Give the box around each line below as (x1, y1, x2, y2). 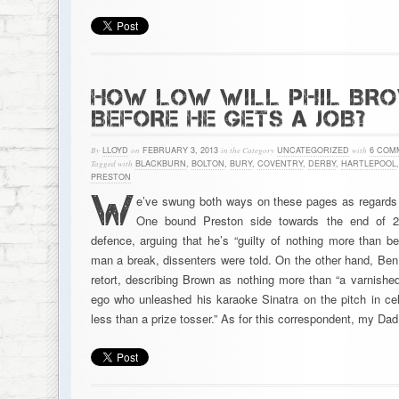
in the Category (220, 144, 274, 155)
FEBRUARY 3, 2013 (139, 144, 221, 156)
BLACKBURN (134, 158, 186, 169)
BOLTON (191, 158, 224, 169)
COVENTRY (256, 158, 303, 169)
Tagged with (90, 158, 133, 168)
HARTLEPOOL (340, 158, 396, 169)
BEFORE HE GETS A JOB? (90, 105, 366, 132)
